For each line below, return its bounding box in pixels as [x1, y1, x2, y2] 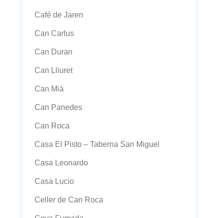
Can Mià [35, 85, 64, 93]
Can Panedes [35, 103, 82, 111]
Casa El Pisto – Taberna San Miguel [35, 140, 160, 148]
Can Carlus [35, 29, 74, 37]
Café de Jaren [35, 11, 83, 19]
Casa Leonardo [35, 159, 88, 167]
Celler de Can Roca [35, 196, 103, 204]
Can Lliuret [35, 66, 73, 74]
